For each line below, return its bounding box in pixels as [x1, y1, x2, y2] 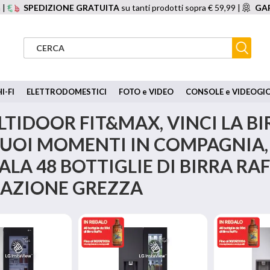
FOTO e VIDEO [119, 87, 174, 96]
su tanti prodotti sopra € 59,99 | [119, 2, 241, 13]
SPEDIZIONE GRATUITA [24, 2, 120, 13]
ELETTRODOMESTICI [27, 87, 107, 96]
